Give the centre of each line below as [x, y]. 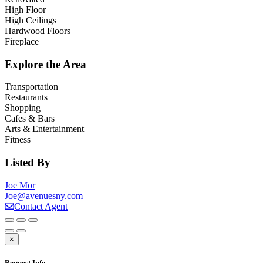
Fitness [18, 140]
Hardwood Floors [38, 31]
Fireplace [22, 41]
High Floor [25, 9]
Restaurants [26, 97]
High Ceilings [31, 20]
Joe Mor [20, 185]
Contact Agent [41, 206]
